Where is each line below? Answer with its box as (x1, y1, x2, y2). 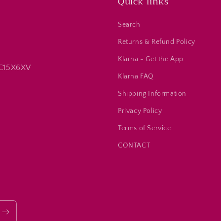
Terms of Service (118, 124, 171, 132)
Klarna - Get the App (118, 55, 184, 63)
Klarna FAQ (118, 73, 154, 80)
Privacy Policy (118, 107, 162, 115)
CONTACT (118, 142, 150, 149)
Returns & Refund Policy (118, 38, 195, 46)
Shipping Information (118, 90, 186, 98)
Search (118, 21, 141, 29)
